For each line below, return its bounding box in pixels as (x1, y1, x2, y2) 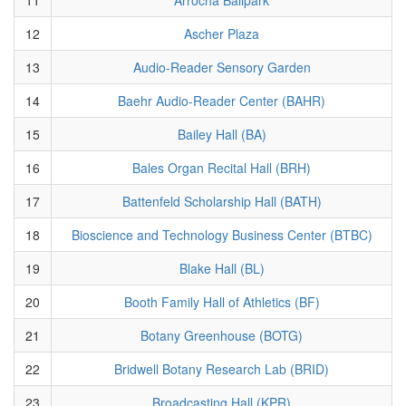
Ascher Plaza (184, 24, 259, 43)
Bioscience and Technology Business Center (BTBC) (71, 225, 372, 244)
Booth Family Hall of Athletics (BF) (123, 292, 320, 311)
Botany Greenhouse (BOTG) (140, 325, 303, 344)
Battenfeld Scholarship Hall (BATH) (121, 191, 322, 210)
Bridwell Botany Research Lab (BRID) (114, 359, 329, 378)
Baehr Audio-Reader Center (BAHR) (118, 91, 325, 110)
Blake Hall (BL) (179, 258, 265, 277)
